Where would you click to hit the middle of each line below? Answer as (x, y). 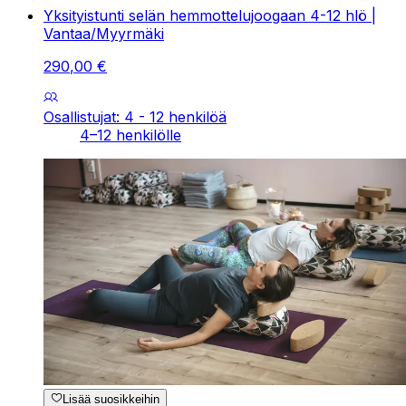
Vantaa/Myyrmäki (104, 34)
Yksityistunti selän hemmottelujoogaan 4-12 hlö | (210, 16)
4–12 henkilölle (130, 135)
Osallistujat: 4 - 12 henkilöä (135, 117)
